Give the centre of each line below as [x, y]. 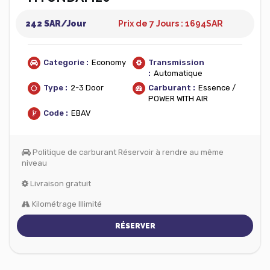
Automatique [178, 73]
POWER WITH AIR [178, 99]
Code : [56, 113]
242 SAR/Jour [56, 24]
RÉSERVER [135, 226]
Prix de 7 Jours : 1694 [162, 24]
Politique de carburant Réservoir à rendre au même [127, 152]
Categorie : [66, 62]
